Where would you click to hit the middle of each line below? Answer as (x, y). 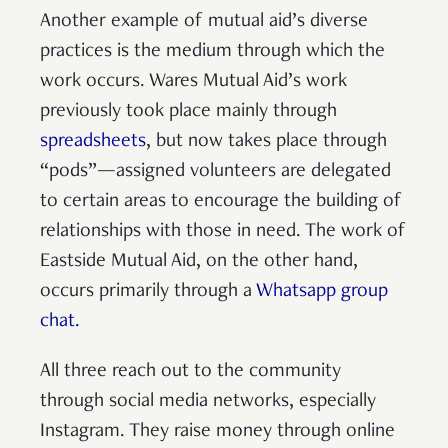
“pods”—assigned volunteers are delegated (215, 171)
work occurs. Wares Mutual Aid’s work (193, 81)
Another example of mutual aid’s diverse (204, 21)
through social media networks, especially (208, 401)
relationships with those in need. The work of (223, 231)
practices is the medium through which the (212, 51)
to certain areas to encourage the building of (221, 201)
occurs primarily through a (148, 291)
